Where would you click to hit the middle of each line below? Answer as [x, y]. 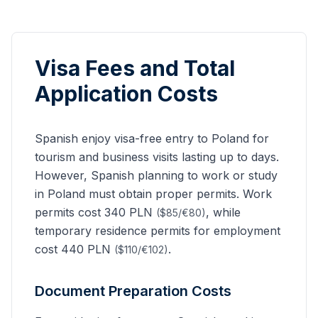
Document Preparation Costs [133, 291]
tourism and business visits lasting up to [143, 157]
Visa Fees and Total [135, 68]
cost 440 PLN [75, 249]
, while [223, 212]
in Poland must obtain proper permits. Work [153, 194]
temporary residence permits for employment [158, 231]
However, [63, 175]
